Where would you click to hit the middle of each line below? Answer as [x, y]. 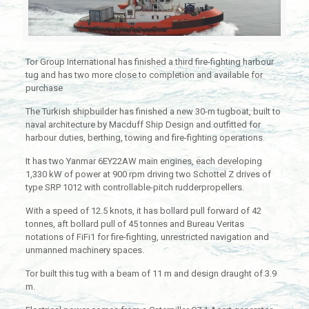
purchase [44, 88]
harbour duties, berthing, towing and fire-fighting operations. [145, 138]
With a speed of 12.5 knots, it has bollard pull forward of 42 [143, 211]
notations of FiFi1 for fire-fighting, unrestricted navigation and [147, 237]
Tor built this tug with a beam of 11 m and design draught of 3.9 [151, 274]
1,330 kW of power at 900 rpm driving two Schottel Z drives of [148, 175]
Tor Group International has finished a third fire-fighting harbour [149, 62]
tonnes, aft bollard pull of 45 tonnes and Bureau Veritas [134, 224]
